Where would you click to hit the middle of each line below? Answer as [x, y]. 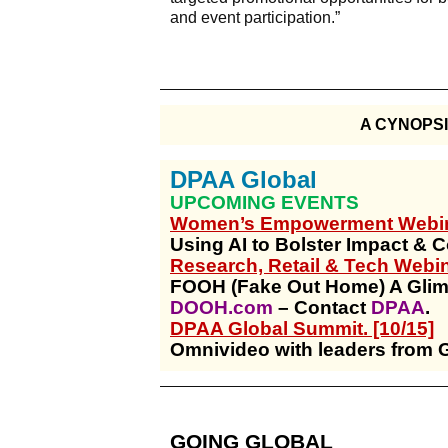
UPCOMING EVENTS [264, 203]
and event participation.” [255, 18]
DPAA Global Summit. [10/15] [302, 329]
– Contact [322, 308]
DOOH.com [221, 308]
